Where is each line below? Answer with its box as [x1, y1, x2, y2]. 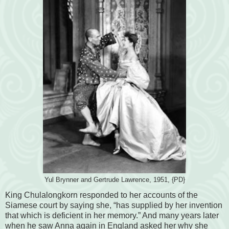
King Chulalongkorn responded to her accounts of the [5, 191, 198, 200]
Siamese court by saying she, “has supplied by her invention [5, 201, 222, 210]
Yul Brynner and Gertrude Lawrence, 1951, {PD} [44, 176, 185, 184]
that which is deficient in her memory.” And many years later [5, 211, 219, 220]
